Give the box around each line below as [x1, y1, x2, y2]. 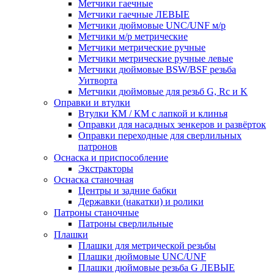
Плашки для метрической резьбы [78, 240, 216, 251]
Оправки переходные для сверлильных [78, 130, 242, 141]
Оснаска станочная [54, 174, 133, 185]
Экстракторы [78, 163, 133, 174]
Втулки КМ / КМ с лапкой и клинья [78, 108, 228, 119]
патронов [78, 141, 117, 152]
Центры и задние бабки [78, 185, 177, 196]
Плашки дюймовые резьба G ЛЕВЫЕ [78, 262, 235, 273]
